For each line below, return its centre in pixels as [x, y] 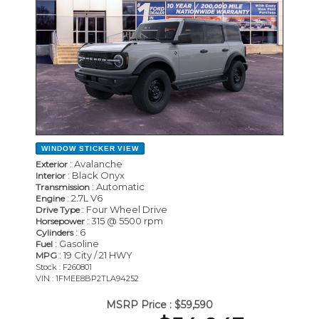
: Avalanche [95, 163]
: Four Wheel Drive [124, 209]
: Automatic [117, 186]
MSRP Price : [139, 304]
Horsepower [60, 221]
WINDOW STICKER [78, 148]
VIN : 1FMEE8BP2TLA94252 [87, 278]
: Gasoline [76, 243]
